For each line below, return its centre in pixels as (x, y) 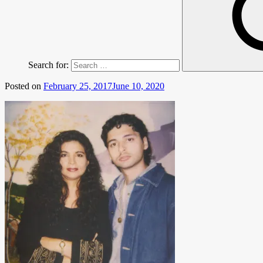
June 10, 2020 (138, 86)
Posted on (23, 86)
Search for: (48, 65)
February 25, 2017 (78, 86)
